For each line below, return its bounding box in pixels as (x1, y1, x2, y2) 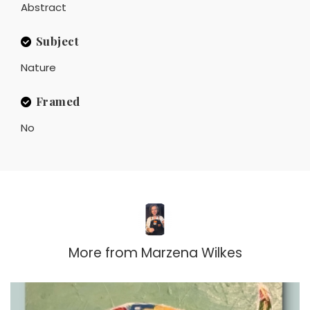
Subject (35, 33, 79, 48)
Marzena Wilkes (140, 243, 242, 262)
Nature (21, 60, 56, 75)
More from (68, 243, 138, 262)
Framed (35, 93, 80, 109)
